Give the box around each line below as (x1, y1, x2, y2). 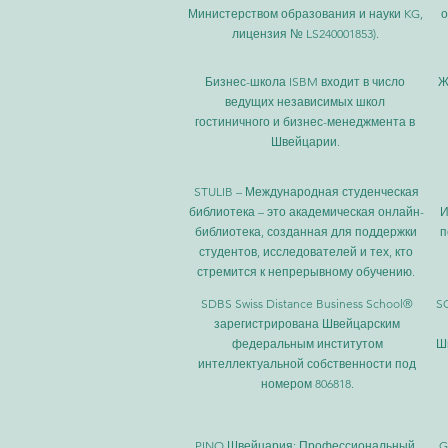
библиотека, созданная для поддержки (195, 224, 417, 239)
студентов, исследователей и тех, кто (199, 244, 413, 259)
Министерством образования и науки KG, (187, 6, 423, 21)
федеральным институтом (231, 336, 383, 351)
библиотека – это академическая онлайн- (188, 204, 424, 219)
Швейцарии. (270, 134, 340, 149)
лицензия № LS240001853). (231, 26, 379, 41)
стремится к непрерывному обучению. (197, 264, 415, 279)
